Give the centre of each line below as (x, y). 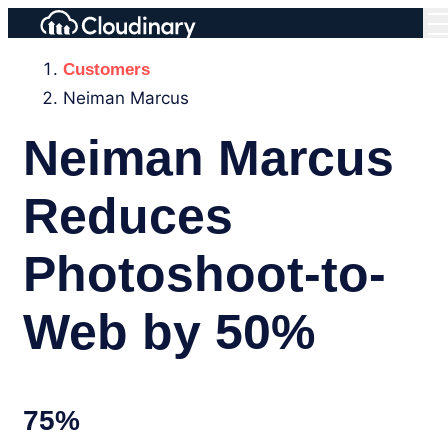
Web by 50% (169, 332)
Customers (106, 69)
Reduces (128, 216)
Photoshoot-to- (204, 274)
